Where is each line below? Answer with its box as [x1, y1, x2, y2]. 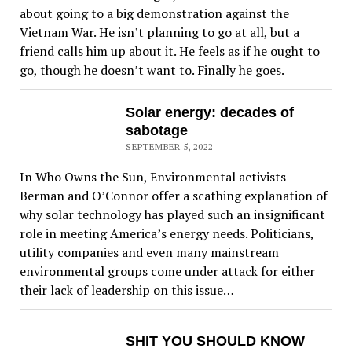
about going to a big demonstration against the [19, 5, 289, 23]
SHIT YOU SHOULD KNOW [126, 333, 306, 350]
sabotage [126, 122, 189, 138]
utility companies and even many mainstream [19, 244, 279, 262]
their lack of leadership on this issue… [19, 281, 234, 299]
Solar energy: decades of [126, 104, 295, 120]
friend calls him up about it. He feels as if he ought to [19, 42, 320, 60]
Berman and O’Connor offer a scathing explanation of [19, 187, 328, 205]
